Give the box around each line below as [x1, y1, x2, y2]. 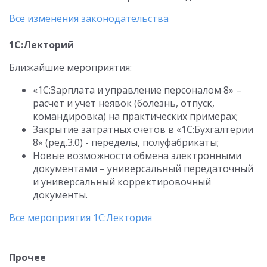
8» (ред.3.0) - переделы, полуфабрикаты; [33, 136, 219, 149]
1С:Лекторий [9, 38, 74, 51]
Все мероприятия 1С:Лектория [9, 211, 152, 224]
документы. [33, 188, 88, 201]
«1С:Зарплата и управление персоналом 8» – [33, 83, 241, 97]
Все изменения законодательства [9, 12, 169, 25]
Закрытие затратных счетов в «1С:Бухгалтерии [33, 123, 253, 136]
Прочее [9, 251, 46, 264]
